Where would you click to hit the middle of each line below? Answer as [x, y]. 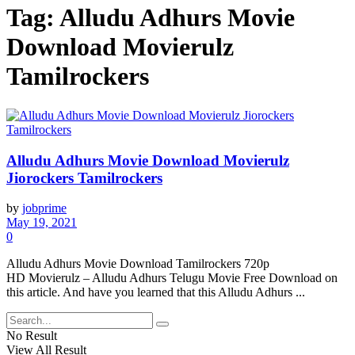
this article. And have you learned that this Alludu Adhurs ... [156, 292]
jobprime [44, 208]
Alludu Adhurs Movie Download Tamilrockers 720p [138, 264]
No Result [32, 336]
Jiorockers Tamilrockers [84, 177]
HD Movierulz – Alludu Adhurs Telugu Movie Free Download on [172, 278]
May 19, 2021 [42, 223]
